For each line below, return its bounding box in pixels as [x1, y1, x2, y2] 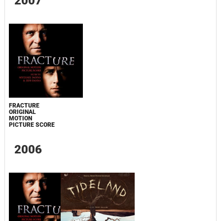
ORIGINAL [8, 109, 36, 116]
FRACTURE [8, 102, 39, 110]
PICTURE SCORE [8, 121, 55, 129]
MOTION [8, 115, 32, 122]
